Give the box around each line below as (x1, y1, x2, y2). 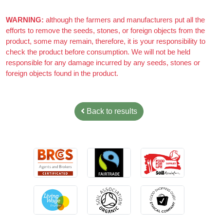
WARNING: (6, 118, 44, 127)
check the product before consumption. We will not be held (6, 150, 190, 159)
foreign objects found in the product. (6, 172, 118, 181)
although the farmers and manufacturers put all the (44, 118, 205, 127)
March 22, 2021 (62, 38, 112, 47)
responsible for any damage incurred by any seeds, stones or (6, 161, 200, 170)
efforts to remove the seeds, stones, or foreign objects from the (6, 129, 205, 138)
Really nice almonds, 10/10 (14, 57, 99, 66)
